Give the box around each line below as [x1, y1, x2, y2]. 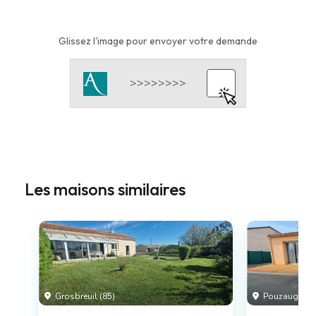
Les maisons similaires [25, 178, 186, 200]
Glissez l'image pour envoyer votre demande [59, 34, 257, 47]
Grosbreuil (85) [53, 290, 115, 302]
